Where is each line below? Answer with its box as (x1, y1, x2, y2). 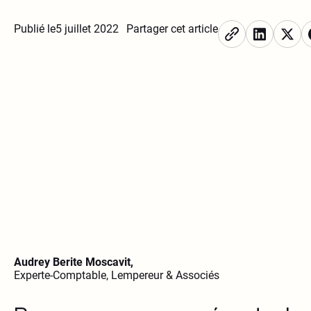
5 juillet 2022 (56, 22, 119, 36)
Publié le (14, 22, 56, 36)
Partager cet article (126, 22, 218, 36)
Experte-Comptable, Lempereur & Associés (14, 269, 219, 283)
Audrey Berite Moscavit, (14, 255, 133, 269)
